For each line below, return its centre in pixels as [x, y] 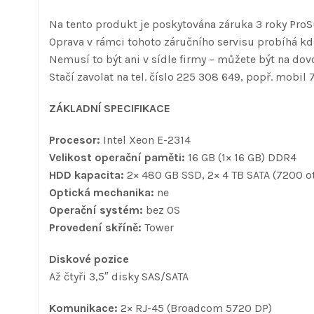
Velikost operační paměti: [117, 157]
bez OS [162, 210]
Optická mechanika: [102, 192]
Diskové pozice [89, 259]
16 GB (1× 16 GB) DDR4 [241, 157]
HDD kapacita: [87, 175]
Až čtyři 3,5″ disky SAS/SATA [119, 276]
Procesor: [75, 139]
